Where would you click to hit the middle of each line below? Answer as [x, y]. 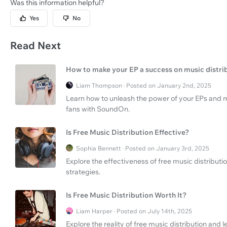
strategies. [83, 172]
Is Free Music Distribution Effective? [127, 132]
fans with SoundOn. [98, 109]
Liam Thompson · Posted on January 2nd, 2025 [144, 85]
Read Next [35, 45]
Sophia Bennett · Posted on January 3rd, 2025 [143, 148]
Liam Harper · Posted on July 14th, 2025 [134, 211]
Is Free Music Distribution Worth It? [126, 195]
